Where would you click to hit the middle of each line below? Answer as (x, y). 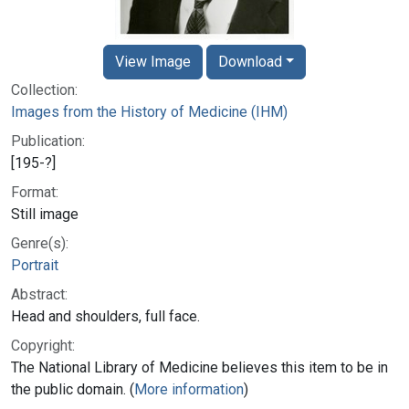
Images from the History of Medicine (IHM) (149, 111)
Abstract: (39, 294)
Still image (45, 214)
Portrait (35, 265)
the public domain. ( (73, 389)
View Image (152, 61)
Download (250, 61)
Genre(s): (40, 243)
